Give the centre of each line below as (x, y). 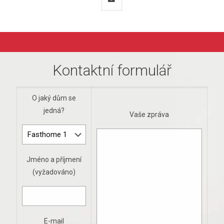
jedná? (54, 111)
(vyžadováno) (54, 172)
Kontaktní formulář (112, 70)
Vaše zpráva (149, 115)
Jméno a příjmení (54, 160)
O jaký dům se (54, 98)
